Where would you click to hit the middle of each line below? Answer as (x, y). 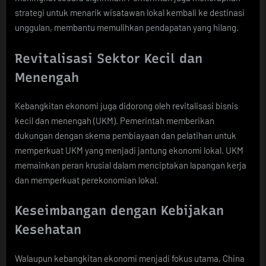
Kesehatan (48, 229)
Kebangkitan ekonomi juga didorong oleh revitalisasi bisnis (126, 105)
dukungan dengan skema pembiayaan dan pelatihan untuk (126, 135)
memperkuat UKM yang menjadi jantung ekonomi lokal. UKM (129, 150)
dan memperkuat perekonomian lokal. (87, 180)
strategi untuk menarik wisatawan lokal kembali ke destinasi (130, 13)
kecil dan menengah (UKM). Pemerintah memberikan (115, 120)
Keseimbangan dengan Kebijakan (119, 210)
